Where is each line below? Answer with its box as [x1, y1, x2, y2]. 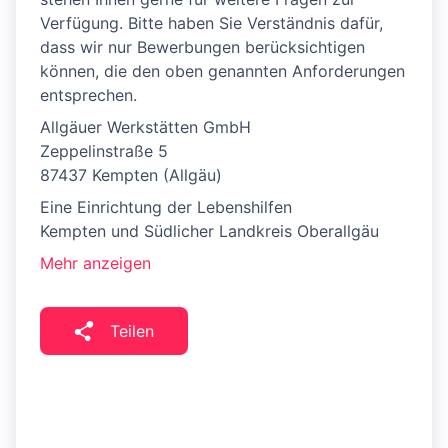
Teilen [110, 321, 154, 342]
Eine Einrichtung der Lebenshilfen [40, 197, 292, 218]
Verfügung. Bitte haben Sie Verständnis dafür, [40, 13, 383, 34]
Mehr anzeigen [40, 253, 151, 274]
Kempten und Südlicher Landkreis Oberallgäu [40, 221, 379, 242]
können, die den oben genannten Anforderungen [40, 61, 405, 82]
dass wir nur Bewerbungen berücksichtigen [40, 37, 365, 58]
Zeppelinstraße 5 [40, 141, 168, 162]
